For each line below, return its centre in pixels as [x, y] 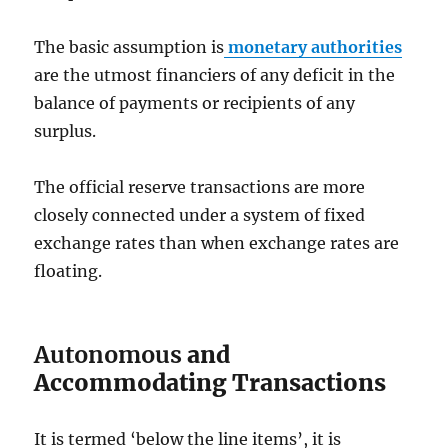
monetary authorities [315, 46]
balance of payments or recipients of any [195, 102]
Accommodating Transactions [210, 382]
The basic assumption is [129, 46]
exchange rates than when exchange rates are [217, 242]
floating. [68, 270]
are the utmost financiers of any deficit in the [215, 74]
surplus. [65, 130]
